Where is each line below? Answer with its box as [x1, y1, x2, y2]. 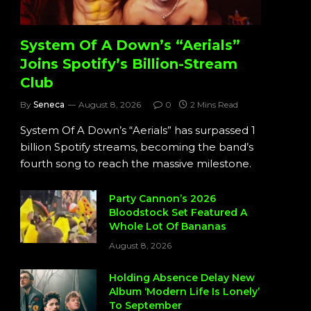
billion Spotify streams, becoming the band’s [20, 140, 253, 154]
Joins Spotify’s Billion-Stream [20, 56, 237, 73]
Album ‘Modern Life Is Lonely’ [109, 285, 260, 299]
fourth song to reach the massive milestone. [20, 157, 251, 171]
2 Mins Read [190, 99, 238, 110]
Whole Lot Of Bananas [109, 220, 226, 233]
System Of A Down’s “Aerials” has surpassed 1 [20, 124, 255, 137]
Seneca [33, 99, 65, 110]
